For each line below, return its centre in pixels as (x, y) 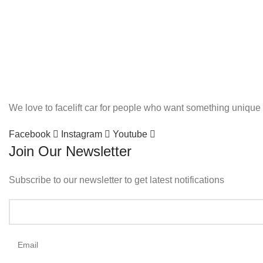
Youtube (130, 134)
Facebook (30, 134)
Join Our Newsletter (70, 151)
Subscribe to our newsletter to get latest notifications (117, 180)
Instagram (82, 134)
